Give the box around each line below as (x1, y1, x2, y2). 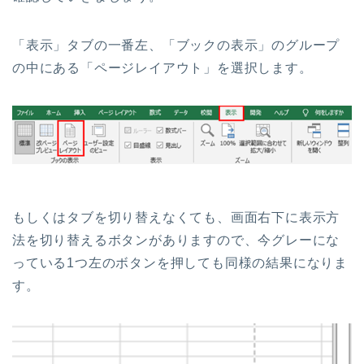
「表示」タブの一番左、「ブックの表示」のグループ (12, 37, 340, 52)
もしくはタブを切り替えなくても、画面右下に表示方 (12, 210, 340, 224)
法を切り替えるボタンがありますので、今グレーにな (12, 232, 340, 247)
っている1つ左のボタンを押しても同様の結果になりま (12, 255, 348, 270)
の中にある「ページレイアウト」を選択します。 (12, 60, 313, 75)
